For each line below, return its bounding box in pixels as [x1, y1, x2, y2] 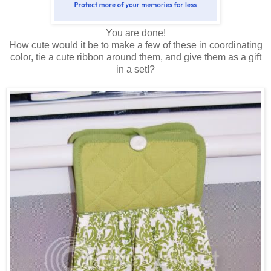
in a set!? [116, 64, 155, 75]
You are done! [105, 28, 166, 39]
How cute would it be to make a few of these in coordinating [8, 40, 263, 51]
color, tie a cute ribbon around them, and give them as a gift [10, 52, 261, 63]
